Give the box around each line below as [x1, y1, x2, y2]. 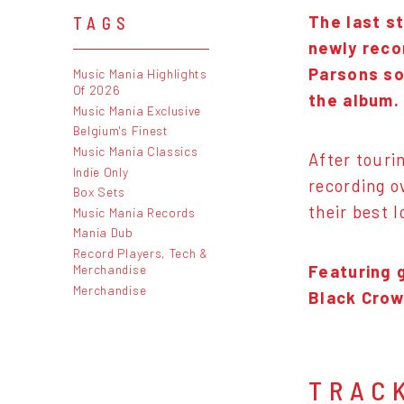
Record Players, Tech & [72, 244, 208, 261]
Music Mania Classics [72, 142, 198, 159]
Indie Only [72, 163, 129, 179]
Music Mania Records [72, 204, 196, 220]
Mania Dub [72, 225, 133, 241]
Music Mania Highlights [72, 66, 207, 82]
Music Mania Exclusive [72, 102, 202, 118]
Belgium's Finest [72, 123, 169, 139]
